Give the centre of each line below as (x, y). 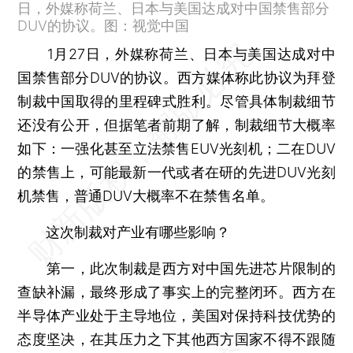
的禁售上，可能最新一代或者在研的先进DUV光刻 (176, 172)
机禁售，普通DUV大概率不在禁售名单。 (146, 195)
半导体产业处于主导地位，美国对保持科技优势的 (176, 315)
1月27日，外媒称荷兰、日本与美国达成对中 (176, 54)
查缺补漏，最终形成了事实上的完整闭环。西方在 (176, 292)
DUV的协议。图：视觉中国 (104, 25)
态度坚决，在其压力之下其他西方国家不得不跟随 (176, 339)
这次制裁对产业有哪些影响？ (124, 232)
